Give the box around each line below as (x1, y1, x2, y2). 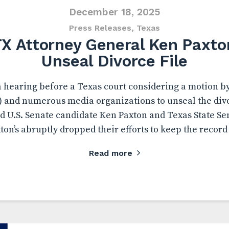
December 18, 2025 (68, 6, 161, 18)
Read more (89, 148, 132, 158)
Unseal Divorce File (41, 52, 188, 71)
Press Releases (69, 23, 131, 33)
